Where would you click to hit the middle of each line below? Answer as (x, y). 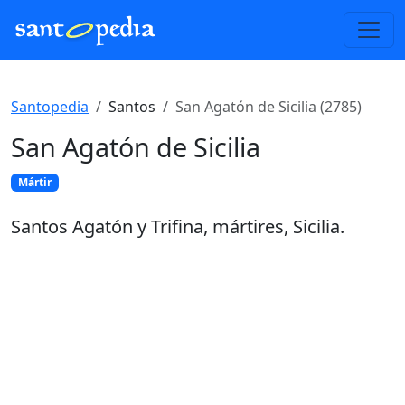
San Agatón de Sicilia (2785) (268, 107)
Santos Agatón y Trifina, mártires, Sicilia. (178, 227)
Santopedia (50, 107)
